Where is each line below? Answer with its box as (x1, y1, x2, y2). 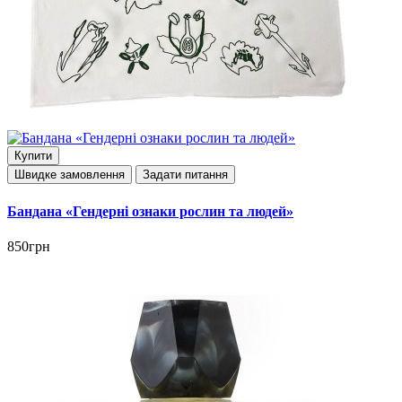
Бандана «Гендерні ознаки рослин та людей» (7, 203, 293, 219)
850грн (7, 238, 50, 254)
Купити (14, 149, 52, 163)
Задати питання (143, 168, 228, 182)
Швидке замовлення (14, 168, 125, 182)
